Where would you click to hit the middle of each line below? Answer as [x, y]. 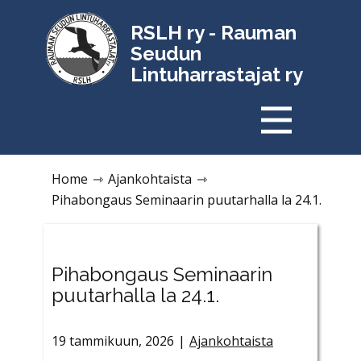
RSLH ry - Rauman [214, 33]
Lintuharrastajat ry [217, 75]
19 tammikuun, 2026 [113, 341]
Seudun [166, 54]
